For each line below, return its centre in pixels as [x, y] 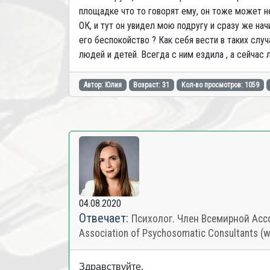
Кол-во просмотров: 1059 [220, 85]
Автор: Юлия [102, 85]
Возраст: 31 [152, 85]
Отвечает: [105, 218]
